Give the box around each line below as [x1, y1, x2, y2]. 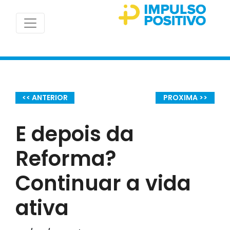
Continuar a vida [15, 168, 191, 198]
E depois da [15, 119, 134, 148]
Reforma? [15, 144, 116, 173]
